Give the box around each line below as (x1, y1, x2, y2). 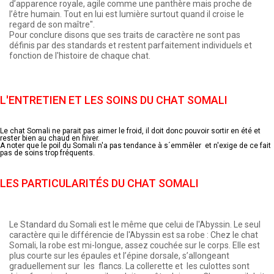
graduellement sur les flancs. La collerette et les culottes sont (9, 261, 250, 271)
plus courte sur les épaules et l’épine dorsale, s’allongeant (9, 250, 229, 261)
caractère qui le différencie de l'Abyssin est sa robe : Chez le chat (9, 229, 258, 240)
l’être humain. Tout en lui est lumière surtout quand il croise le (9, 9, 244, 19)
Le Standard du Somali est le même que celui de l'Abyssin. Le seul (9, 219, 261, 229)
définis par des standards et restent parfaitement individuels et (9, 40, 252, 50)
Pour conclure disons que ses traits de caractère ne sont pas (9, 29, 240, 40)
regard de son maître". (9, 19, 95, 29)
